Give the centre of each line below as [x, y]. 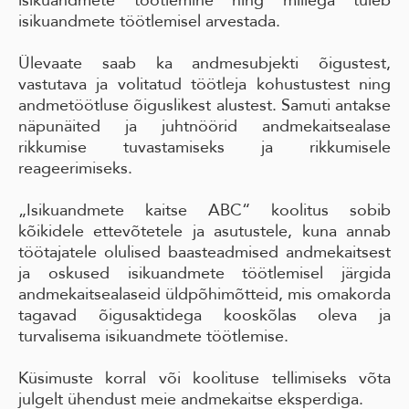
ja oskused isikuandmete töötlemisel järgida [204, 273]
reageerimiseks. [75, 168]
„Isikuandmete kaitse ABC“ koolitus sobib [204, 210]
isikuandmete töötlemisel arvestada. [149, 21]
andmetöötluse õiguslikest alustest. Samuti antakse [204, 105]
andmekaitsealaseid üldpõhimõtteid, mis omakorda [204, 294]
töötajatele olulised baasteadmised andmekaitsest [204, 252]
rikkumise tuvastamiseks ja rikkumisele [204, 147]
